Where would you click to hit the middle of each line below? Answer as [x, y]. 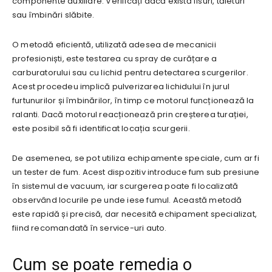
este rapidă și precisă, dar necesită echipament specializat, [134, 214]
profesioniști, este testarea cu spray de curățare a [115, 58]
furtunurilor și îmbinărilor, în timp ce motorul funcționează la [133, 100]
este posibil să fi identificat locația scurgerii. [101, 128]
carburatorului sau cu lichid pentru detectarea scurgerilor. [130, 72]
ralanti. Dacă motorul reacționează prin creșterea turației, [130, 114]
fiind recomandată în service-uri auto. [90, 228]
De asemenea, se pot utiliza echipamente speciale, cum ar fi [136, 158]
